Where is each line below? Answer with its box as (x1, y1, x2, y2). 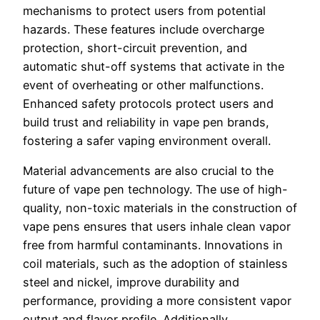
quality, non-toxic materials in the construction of (23, 201, 297, 216)
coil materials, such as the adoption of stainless (23, 256, 288, 271)
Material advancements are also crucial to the (23, 164, 274, 179)
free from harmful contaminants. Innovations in (23, 238, 283, 253)
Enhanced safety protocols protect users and (23, 96, 274, 111)
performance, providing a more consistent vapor (23, 294, 291, 309)
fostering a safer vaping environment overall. (23, 133, 271, 148)
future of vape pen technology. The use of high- (23, 182, 288, 197)
